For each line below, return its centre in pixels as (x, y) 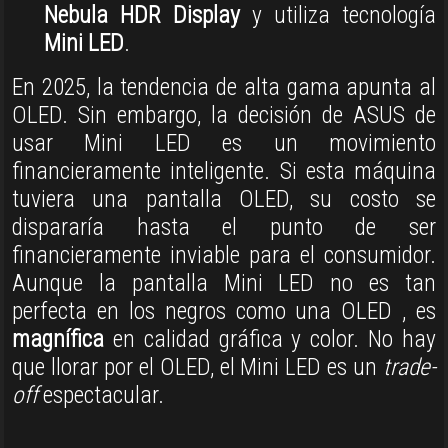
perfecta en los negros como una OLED (207, 311)
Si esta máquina (357, 171)
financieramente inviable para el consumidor (221, 255)
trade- (409, 367)
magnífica (58, 339)
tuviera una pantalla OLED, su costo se (224, 199)
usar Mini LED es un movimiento (224, 143)
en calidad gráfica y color (229, 339)
